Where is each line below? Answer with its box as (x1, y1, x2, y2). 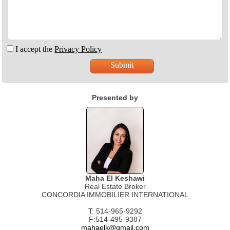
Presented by (92, 93, 138, 102)
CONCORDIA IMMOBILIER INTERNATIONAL (42, 190, 188, 199)
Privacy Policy (54, 44, 102, 53)
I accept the (13, 44, 55, 53)
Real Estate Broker (84, 182, 146, 191)
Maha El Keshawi (85, 174, 145, 183)
